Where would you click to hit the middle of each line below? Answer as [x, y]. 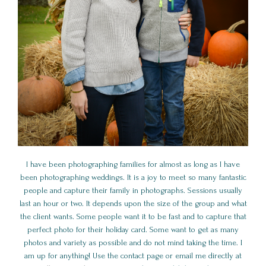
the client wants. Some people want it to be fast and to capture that [133, 217]
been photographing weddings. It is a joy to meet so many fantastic [133, 178]
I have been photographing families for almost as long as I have [133, 164]
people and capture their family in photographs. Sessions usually [133, 191]
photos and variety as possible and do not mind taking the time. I [133, 243]
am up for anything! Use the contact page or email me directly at [133, 256]
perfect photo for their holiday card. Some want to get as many [133, 230]
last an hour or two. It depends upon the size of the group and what [133, 204]
